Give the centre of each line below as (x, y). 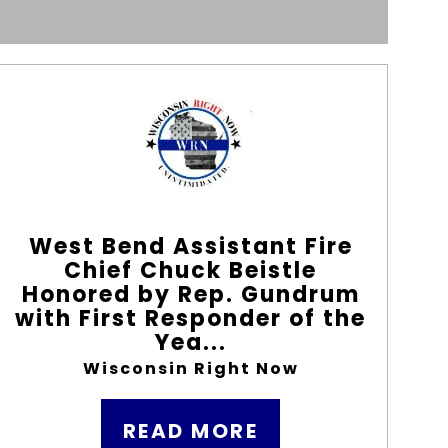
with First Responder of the (191, 318)
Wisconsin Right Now (190, 368)
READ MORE (190, 431)
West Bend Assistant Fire (190, 246)
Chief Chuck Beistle (191, 270)
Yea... (190, 342)
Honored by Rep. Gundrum (190, 294)
